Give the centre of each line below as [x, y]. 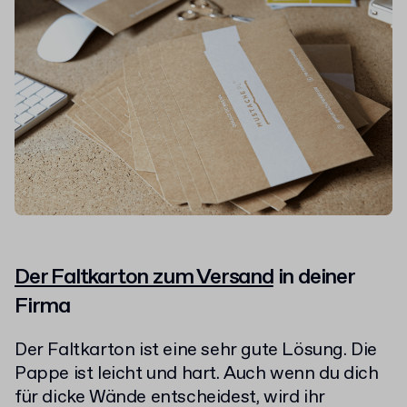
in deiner [313, 278]
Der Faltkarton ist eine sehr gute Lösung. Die [196, 351]
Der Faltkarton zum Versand [144, 278]
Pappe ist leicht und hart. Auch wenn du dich [197, 374]
